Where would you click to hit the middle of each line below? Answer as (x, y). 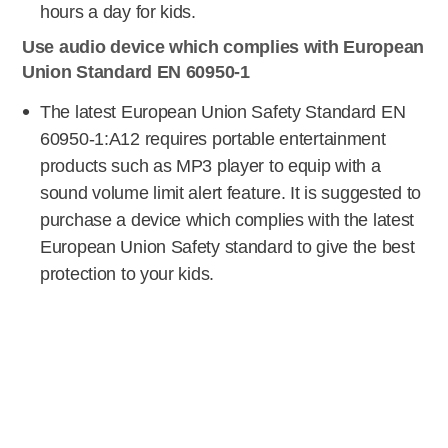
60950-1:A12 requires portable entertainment (213, 139)
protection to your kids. (127, 274)
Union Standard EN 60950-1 (136, 72)
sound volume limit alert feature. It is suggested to (230, 193)
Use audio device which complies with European (223, 47)
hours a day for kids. (118, 12)
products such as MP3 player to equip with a (210, 166)
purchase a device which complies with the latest (227, 220)
